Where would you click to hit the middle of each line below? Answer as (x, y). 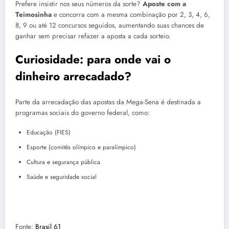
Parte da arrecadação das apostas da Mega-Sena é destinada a (108, 102)
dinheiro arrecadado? (73, 76)
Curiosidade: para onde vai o (93, 60)
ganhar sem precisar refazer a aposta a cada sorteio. (93, 36)
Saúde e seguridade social (62, 177)
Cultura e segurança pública (63, 162)
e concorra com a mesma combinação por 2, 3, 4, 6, (132, 15)
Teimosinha (35, 15)
